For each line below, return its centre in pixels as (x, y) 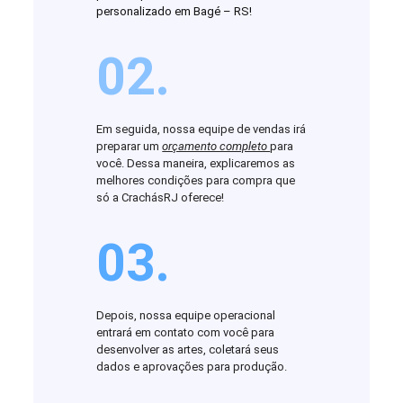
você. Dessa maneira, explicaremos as (196, 164)
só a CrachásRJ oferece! (161, 198)
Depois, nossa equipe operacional (186, 316)
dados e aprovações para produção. (192, 367)
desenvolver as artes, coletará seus (188, 350)
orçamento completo (216, 147)
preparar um (130, 147)
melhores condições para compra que (196, 181)
